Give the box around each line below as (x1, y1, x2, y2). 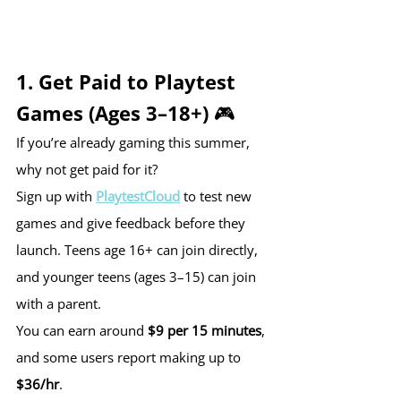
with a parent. (16, 294, 101, 312)
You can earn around (16, 320, 148, 339)
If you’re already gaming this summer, (16, 132, 253, 151)
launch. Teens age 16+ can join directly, (16, 240, 261, 259)
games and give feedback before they (16, 213, 249, 232)
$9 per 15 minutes (148, 320, 261, 339)
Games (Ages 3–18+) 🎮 (16, 98, 235, 126)
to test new (180, 186, 255, 205)
